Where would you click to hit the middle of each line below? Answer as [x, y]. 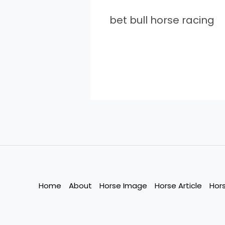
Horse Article [178, 186]
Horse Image [123, 186]
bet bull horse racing [162, 20]
